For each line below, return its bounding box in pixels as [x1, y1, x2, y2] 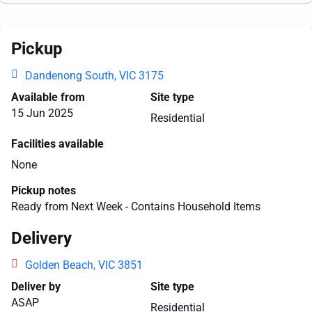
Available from [11, 91, 85, 104]
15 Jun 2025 [11, 107, 73, 120]
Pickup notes [11, 184, 76, 197]
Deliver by [11, 280, 61, 293]
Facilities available [11, 137, 104, 150]
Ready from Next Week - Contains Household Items [11, 200, 260, 213]
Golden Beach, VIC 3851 [25, 258, 143, 272]
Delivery [11, 228, 72, 248]
